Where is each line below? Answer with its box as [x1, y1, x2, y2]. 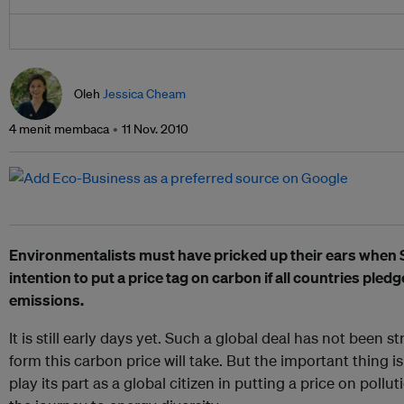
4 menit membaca [9, 121, 109, 137]
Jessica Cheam [103, 86, 186, 102]
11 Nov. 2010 [122, 121, 188, 137]
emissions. [9, 290, 84, 309]
